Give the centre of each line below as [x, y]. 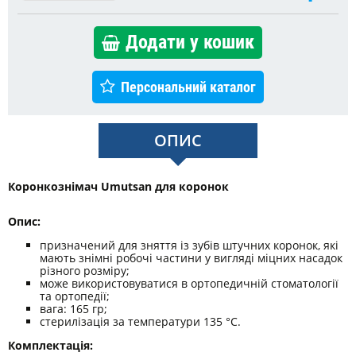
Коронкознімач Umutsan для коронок [118, 186]
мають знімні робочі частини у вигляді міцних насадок [191, 257]
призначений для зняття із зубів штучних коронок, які [189, 245]
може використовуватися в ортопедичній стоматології [189, 283]
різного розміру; [85, 270]
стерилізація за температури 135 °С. [140, 321]
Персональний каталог [188, 87]
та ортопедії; [75, 296]
